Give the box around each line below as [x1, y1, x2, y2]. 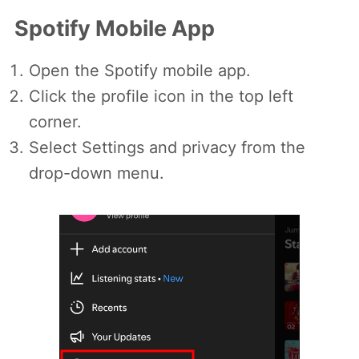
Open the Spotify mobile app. [29, 61, 251, 81]
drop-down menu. [29, 163, 164, 184]
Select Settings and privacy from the [29, 138, 305, 158]
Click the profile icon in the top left [29, 87, 293, 107]
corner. [29, 112, 82, 132]
